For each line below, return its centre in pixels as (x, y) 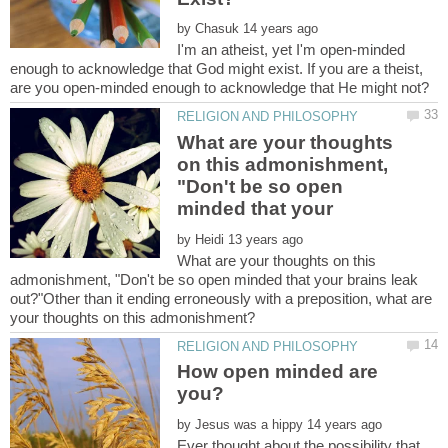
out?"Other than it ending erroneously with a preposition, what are (221, 298)
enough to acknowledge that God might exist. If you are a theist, (216, 69)
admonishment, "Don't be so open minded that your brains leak (214, 279)
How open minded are (278, 372)
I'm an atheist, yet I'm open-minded (291, 50)
